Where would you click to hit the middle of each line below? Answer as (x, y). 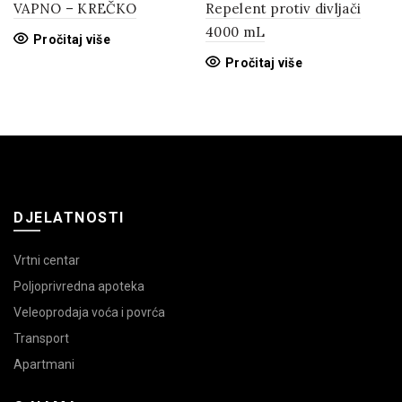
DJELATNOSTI (69, 217)
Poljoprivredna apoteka (79, 286)
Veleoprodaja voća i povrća (89, 312)
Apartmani (44, 364)
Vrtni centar (47, 260)
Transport (41, 338)
